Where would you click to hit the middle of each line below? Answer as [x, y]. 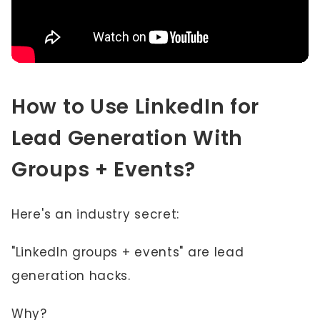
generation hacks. [73, 276]
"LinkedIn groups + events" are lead [128, 252]
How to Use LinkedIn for [136, 107]
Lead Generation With [127, 138]
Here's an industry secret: [97, 214]
